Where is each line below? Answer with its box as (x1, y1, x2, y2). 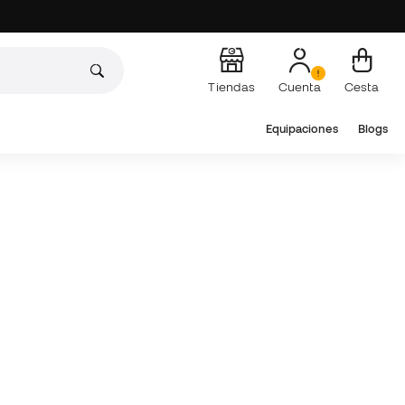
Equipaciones (265, 122, 338, 136)
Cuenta (278, 79, 321, 94)
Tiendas (208, 79, 255, 94)
